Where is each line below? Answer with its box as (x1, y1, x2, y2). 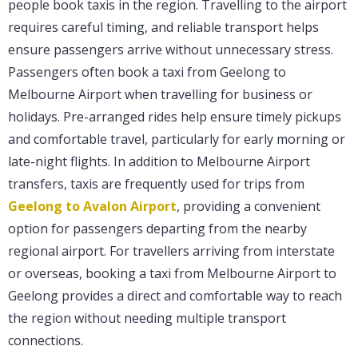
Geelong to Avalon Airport (8, 197, 177, 216)
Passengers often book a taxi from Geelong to (8, 63, 286, 82)
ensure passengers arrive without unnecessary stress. (8, 41, 333, 59)
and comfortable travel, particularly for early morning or (8, 130, 345, 149)
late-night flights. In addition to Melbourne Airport (8, 153, 310, 171)
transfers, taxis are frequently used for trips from (8, 175, 304, 193)
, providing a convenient (177, 197, 320, 216)
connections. (8, 332, 83, 350)
